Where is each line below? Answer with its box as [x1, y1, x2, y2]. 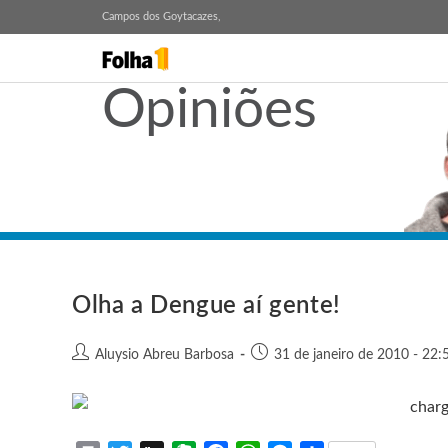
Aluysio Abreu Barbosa [95, 348, 234, 362]
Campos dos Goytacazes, [102, 11, 221, 22]
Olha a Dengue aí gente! [72, 294, 341, 318]
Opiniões [102, 83, 317, 138]
